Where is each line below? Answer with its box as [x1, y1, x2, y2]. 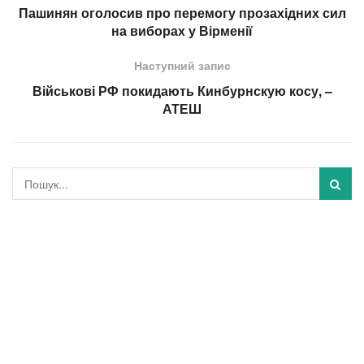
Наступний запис [133, 56, 231, 73]
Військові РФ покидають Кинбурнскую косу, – [32, 80, 332, 100]
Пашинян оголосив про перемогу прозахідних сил [18, 2, 346, 22]
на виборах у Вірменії [111, 20, 253, 40]
